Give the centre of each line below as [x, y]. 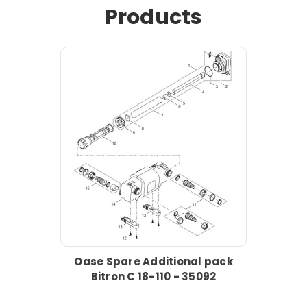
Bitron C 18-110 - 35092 [153, 277]
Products [153, 17]
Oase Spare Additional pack [153, 262]
